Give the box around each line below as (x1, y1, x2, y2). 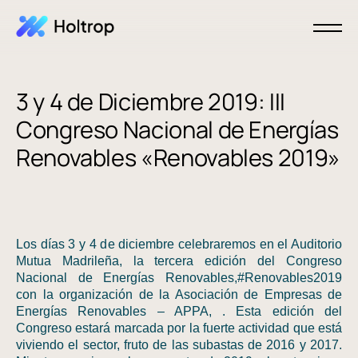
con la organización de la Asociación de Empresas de (16, 288, 342, 301)
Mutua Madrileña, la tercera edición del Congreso (16, 254, 342, 268)
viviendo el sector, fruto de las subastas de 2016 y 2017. (16, 338, 342, 352)
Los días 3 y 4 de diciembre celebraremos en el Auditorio (16, 237, 342, 251)
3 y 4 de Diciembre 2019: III (16, 86, 285, 117)
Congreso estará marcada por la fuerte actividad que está (16, 321, 342, 335)
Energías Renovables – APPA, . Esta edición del (16, 304, 342, 318)
